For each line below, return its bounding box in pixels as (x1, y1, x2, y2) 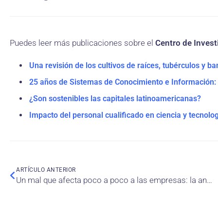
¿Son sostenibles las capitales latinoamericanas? (29, 94, 201, 103)
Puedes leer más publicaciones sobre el (10, 38, 155, 48)
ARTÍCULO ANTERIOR (16, 166, 76, 173)
